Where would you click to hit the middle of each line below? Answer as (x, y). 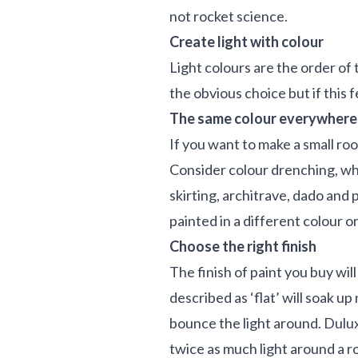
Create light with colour (247, 42)
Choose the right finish (243, 246)
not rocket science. (231, 16)
